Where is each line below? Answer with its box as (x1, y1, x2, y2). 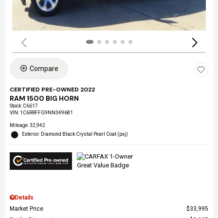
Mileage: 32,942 (10, 122, 45, 128)
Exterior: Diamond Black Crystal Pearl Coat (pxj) (22, 131, 128, 137)
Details (15, 194, 34, 201)
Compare (30, 64, 58, 73)
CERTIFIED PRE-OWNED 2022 (10, 85, 95, 93)
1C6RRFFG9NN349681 (20, 109, 73, 115)
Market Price (10, 205, 43, 212)
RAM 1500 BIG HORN (10, 93, 79, 103)
